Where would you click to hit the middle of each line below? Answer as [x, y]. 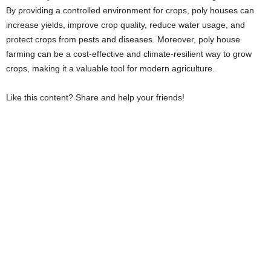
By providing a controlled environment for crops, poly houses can [130, 10]
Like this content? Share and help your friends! [95, 97]
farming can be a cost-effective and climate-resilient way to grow [129, 54]
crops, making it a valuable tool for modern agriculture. [110, 68]
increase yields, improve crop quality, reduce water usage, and [126, 25]
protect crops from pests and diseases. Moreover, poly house [123, 39]
